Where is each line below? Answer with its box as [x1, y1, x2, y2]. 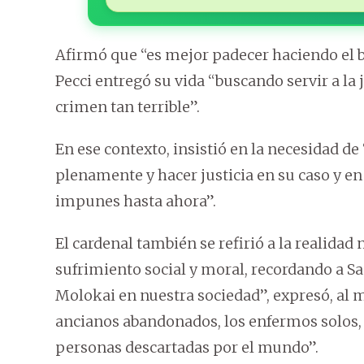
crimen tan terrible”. [55, 97, 200, 117]
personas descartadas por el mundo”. [55, 338, 318, 357]
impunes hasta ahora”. [55, 192, 216, 211]
